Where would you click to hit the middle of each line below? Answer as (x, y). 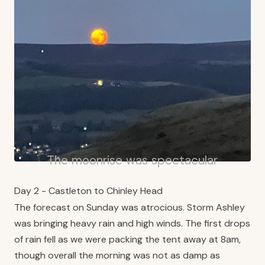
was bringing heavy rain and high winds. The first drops (132, 223)
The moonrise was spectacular (132, 160)
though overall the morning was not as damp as (117, 255)
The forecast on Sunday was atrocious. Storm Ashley (130, 207)
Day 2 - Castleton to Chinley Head (88, 190)
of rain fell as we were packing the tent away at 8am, (127, 239)
